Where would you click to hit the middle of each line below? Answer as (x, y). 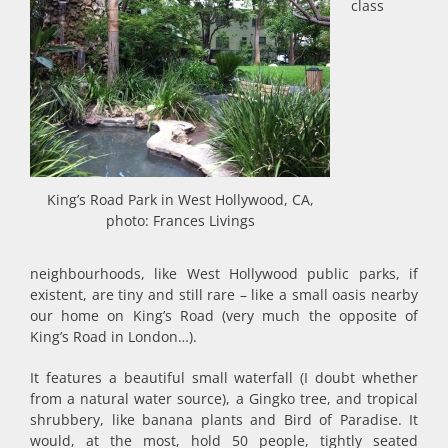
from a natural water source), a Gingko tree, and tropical (224, 398)
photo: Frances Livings (180, 220)
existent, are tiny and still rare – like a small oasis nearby (224, 294)
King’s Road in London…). (113, 336)
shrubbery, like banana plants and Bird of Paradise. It (224, 419)
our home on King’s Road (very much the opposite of (224, 315)
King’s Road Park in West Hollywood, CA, (180, 199)
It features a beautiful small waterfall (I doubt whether (224, 377)
